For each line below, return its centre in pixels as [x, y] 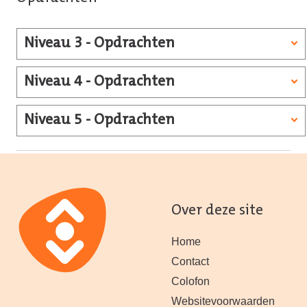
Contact [191, 262]
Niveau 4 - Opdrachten [99, 83]
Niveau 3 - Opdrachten [99, 44]
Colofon [191, 282]
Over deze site [218, 211]
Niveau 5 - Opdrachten [99, 121]
